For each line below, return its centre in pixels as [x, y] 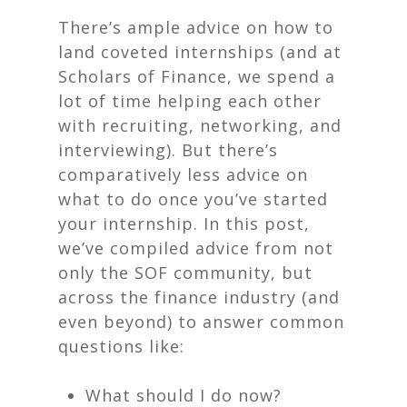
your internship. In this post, [184, 223]
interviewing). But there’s [168, 150]
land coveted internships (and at [200, 52]
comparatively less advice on [183, 174]
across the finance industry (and [199, 297]
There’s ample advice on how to [196, 27]
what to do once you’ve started [193, 199]
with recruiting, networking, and [200, 125]
